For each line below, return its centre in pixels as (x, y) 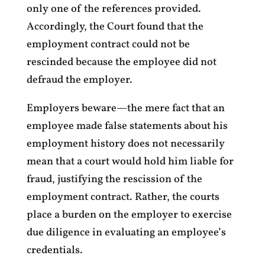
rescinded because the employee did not (121, 62)
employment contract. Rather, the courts (123, 197)
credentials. (54, 251)
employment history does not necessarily (125, 144)
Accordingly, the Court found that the (115, 27)
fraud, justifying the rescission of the (114, 180)
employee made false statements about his (127, 126)
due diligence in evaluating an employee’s (126, 233)
